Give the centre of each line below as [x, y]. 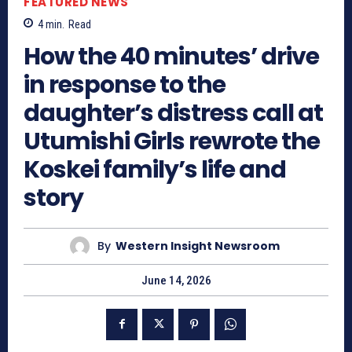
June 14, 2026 [176, 280]
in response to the [125, 84]
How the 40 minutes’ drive [171, 56]
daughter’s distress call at [173, 113]
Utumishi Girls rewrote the [172, 141]
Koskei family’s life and [155, 169]
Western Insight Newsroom [198, 246]
